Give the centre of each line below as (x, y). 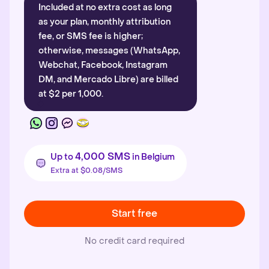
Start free (134, 213)
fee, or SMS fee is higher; (91, 36)
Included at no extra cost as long (105, 8)
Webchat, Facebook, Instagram (103, 65)
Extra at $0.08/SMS (86, 171)
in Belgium (153, 157)
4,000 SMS (103, 156)
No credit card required (134, 241)
